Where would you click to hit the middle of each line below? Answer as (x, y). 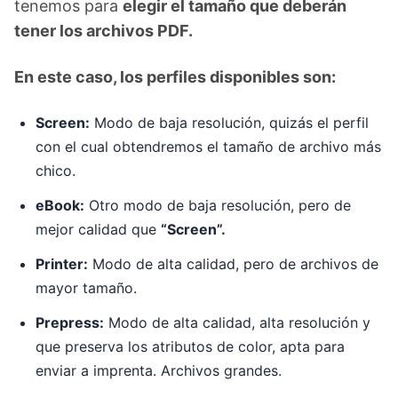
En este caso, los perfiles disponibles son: (175, 77)
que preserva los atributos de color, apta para (190, 346)
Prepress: (70, 322)
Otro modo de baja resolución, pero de (218, 205)
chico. (56, 171)
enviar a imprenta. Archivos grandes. (159, 370)
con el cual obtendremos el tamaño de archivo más (208, 147)
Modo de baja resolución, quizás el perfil (229, 123)
